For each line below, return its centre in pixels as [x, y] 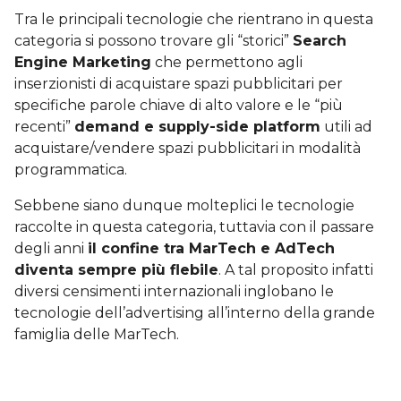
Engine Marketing [83, 62]
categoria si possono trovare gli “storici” [154, 40]
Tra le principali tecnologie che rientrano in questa [194, 19]
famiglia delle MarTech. [98, 334]
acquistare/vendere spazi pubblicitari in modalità [188, 148]
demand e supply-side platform [197, 126]
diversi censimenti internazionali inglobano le [174, 291]
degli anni [51, 248]
